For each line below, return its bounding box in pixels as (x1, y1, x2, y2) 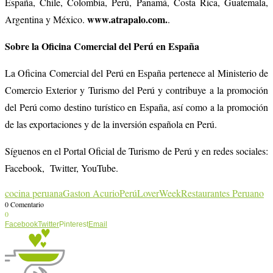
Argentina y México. (5, 12, 87, 26)
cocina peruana (5, 186, 63, 199)
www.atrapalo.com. (87, 12, 168, 26)
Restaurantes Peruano (181, 186, 264, 199)
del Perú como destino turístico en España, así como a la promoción (5, 100, 268, 113)
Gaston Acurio (63, 186, 119, 199)
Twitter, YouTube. (50, 161, 118, 174)
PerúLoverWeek (119, 186, 181, 199)
